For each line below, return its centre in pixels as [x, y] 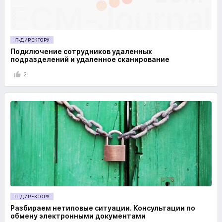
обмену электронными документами [78, 216]
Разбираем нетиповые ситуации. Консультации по [103, 208]
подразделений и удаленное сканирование [90, 59]
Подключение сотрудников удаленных [81, 51]
